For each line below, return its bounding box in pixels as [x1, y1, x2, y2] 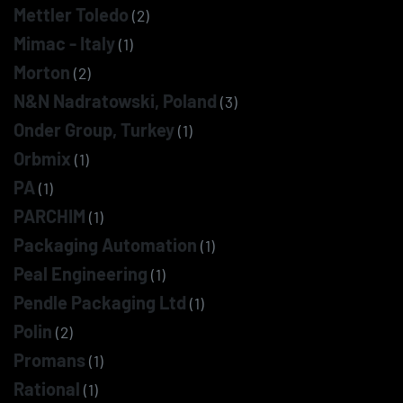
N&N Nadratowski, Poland [13, 90, 217, 112]
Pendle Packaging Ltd [13, 291, 186, 313]
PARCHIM [13, 205, 85, 227]
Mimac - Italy [13, 32, 115, 54]
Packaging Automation [13, 234, 197, 255]
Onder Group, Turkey [13, 119, 175, 140]
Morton [13, 61, 70, 83]
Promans [13, 349, 85, 371]
